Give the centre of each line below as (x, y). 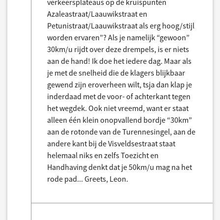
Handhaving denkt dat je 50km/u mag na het (120, 167)
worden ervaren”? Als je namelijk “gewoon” (118, 37)
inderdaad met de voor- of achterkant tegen (119, 96)
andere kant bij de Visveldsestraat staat (111, 143)
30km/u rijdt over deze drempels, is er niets (118, 49)
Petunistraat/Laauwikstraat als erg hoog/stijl (121, 26)
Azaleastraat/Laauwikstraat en (97, 14)
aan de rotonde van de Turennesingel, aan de (121, 132)
